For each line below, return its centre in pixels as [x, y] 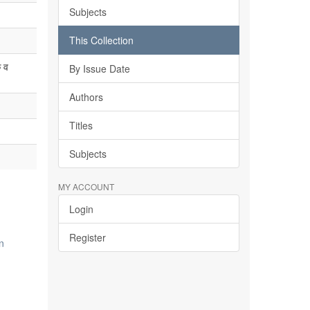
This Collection [101, 40]
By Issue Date [99, 69]
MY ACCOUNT [86, 186]
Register [87, 237]
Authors [86, 97]
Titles [81, 125]
